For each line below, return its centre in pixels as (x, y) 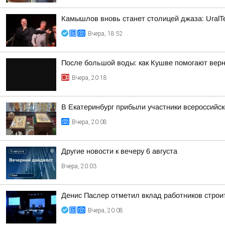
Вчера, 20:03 (79, 166)
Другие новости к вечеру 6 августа (119, 151)
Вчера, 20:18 (89, 78)
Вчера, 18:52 (105, 34)
